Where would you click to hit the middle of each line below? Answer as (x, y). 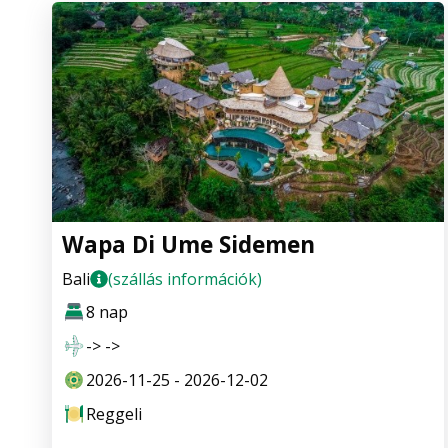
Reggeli (114, 414)
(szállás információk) (185, 279)
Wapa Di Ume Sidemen (188, 245)
